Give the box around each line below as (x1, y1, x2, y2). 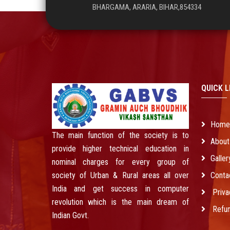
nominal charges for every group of (51, 157, 189, 167)
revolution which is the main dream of (51, 197, 189, 207)
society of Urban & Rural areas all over (51, 170, 189, 180)
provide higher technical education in (51, 143, 189, 154)
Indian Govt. (51, 210, 89, 220)
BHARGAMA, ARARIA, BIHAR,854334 (92, 2, 202, 12)
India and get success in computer (51, 183, 189, 194)
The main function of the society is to (51, 130, 189, 140)
